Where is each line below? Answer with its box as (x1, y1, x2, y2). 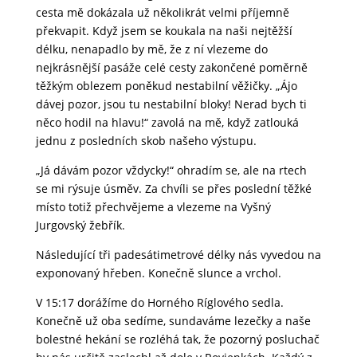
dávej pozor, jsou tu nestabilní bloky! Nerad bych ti (35, 96, 307, 112)
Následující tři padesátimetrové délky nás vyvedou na (35, 247, 321, 263)
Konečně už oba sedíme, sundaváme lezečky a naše (35, 313, 311, 329)
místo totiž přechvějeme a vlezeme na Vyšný (35, 199, 271, 215)
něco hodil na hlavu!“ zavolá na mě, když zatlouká (35, 115, 299, 131)
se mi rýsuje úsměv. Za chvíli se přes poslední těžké (35, 181, 312, 197)
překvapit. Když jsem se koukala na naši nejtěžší (35, 23, 292, 39)
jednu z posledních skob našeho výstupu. (35, 133, 257, 149)
